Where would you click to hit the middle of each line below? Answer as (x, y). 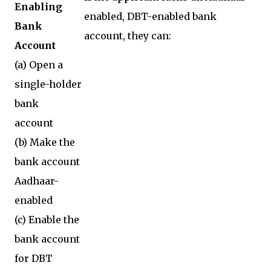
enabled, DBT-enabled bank (150, 17)
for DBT (34, 259)
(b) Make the (45, 142)
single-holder (48, 84)
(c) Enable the (47, 220)
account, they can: (128, 36)
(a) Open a (39, 65)
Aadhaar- (37, 181)
